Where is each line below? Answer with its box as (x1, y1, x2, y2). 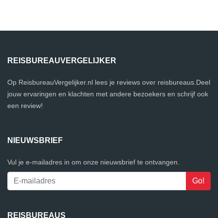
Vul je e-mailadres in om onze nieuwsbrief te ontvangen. (7, 158, 180, 166)
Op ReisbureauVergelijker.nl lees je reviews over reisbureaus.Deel (7, 78, 210, 87)
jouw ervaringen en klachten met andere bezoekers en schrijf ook (7, 90, 208, 98)
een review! (7, 102, 43, 110)
